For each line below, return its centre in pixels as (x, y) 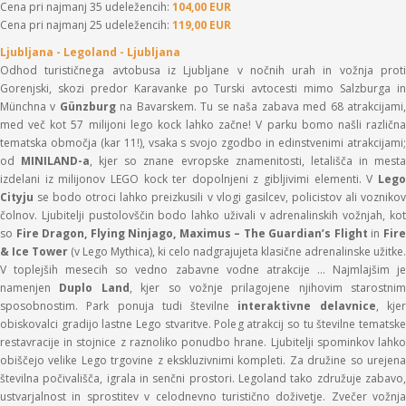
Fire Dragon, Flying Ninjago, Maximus (125, 233)
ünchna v (34, 106)
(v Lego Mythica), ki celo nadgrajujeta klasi (177, 251)
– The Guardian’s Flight (303, 233)
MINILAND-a (56, 160)
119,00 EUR (202, 24)
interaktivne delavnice (307, 305)
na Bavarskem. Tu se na (181, 106)
